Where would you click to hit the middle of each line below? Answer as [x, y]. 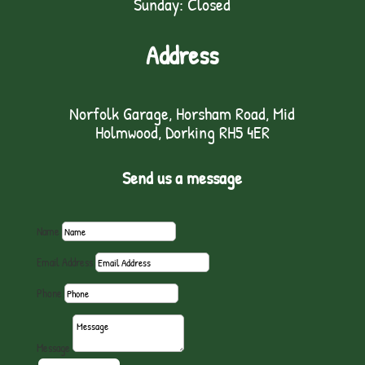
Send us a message [182, 178]
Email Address [64, 262]
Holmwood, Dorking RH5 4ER [182, 132]
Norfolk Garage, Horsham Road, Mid [182, 113]
